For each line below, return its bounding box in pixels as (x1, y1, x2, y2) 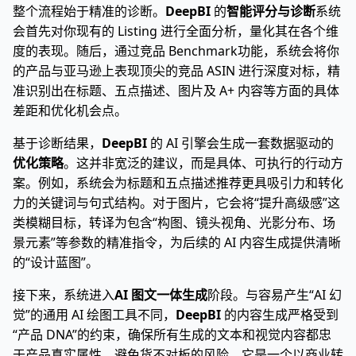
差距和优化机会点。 (13, 102, 127, 119)
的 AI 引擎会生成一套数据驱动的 (147, 134, 334, 152)
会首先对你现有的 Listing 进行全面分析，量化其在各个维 (13, 22, 339, 40)
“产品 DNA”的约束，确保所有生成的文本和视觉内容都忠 (13, 326, 331, 343)
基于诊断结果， (13, 134, 102, 152)
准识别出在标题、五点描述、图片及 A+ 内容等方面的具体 (13, 82, 339, 99)
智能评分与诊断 (226, 2, 315, 20)
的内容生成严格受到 (221, 306, 339, 323)
